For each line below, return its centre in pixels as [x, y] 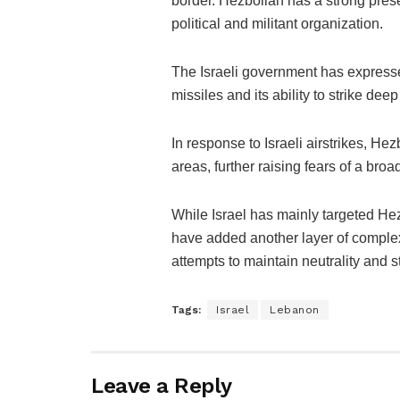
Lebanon [295, 309]
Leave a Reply [162, 385]
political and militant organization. [277, 23]
